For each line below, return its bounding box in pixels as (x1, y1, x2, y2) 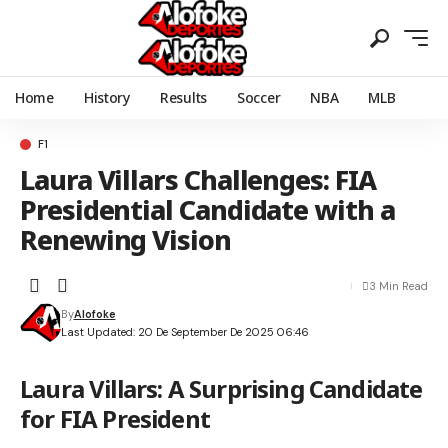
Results (159, 88, 207, 107)
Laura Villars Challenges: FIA (20, 161, 376, 198)
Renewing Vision (20, 221, 231, 258)
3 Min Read (369, 279, 428, 293)
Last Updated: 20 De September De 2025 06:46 (60, 325, 309, 339)
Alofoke (73, 307, 116, 321)
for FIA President (20, 402, 211, 435)
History (83, 88, 130, 107)
